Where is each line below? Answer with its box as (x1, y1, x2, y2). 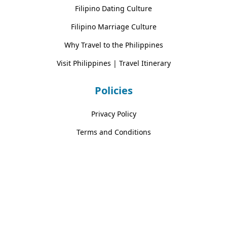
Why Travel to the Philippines (64, 40, 163, 50)
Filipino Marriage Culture (70, 21, 157, 31)
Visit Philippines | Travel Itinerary (56, 58, 171, 68)
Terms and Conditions (76, 127, 151, 137)
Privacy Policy (91, 108, 136, 119)
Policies (94, 83, 133, 97)
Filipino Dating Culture (75, 3, 152, 13)
